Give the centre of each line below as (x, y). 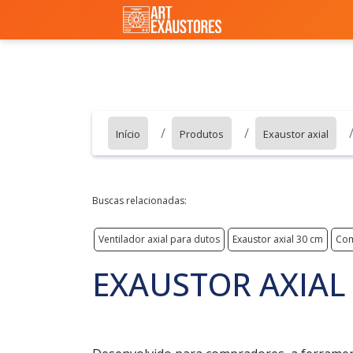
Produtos (202, 134)
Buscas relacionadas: (139, 201)
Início (128, 134)
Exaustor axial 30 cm (278, 239)
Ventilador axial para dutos (159, 239)
